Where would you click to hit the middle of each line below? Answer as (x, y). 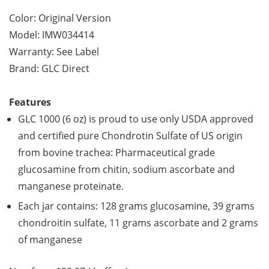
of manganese (50, 240)
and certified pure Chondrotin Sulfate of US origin (130, 136)
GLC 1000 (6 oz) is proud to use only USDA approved (136, 119)
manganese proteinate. (71, 186)
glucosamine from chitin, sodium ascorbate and (126, 170)
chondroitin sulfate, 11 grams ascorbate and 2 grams (138, 223)
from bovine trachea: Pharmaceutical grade (116, 153)
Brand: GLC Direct (49, 69)
